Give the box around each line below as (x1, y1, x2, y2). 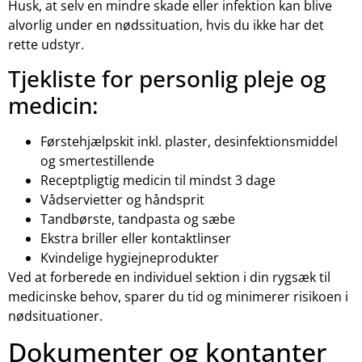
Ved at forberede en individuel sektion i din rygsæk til (8, 267, 330, 286)
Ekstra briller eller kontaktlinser (40, 229, 231, 247)
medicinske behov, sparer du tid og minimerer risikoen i (8, 287, 348, 305)
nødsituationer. (8, 306, 103, 325)
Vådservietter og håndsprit (40, 190, 204, 208)
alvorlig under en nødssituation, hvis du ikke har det (8, 15, 324, 34)
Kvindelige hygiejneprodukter (40, 248, 219, 267)
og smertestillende (40, 151, 154, 170)
